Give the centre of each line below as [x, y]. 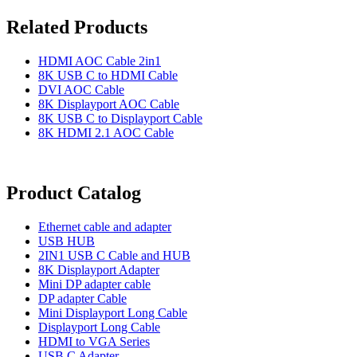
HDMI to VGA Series [94, 342]
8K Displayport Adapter [99, 270]
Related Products [77, 27]
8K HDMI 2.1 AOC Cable [106, 132]
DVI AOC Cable [81, 89]
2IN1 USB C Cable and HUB [114, 256]
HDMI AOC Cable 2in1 [100, 61]
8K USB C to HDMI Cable [108, 75]
